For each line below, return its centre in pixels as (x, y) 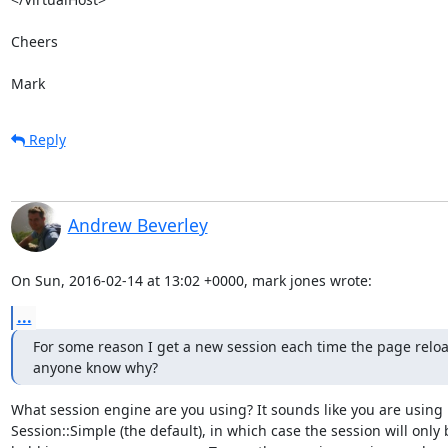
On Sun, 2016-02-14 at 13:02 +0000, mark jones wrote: (191, 280)
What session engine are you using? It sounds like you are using (226, 409)
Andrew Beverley (137, 224)
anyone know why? (95, 367)
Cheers (34, 41)
